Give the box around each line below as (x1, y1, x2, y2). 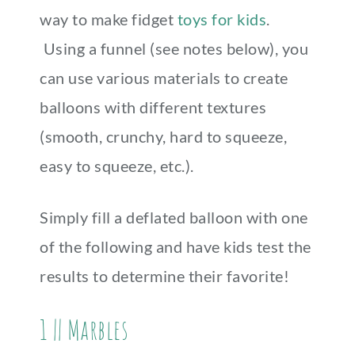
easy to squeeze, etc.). (40, 156, 201, 175)
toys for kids (177, 10, 266, 29)
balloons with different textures (40, 97, 266, 116)
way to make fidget (40, 10, 177, 29)
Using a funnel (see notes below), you (40, 39, 308, 58)
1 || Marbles (40, 311, 128, 347)
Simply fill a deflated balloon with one (40, 208, 308, 227)
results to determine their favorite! (40, 266, 289, 285)
